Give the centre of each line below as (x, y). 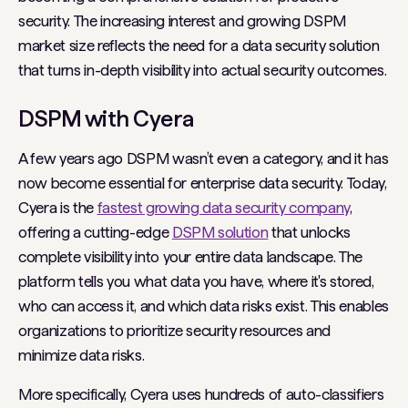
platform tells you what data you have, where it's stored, (196, 281)
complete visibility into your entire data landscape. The (190, 257)
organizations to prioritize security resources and (175, 331)
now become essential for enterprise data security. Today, (203, 183)
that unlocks (310, 232)
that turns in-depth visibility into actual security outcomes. (203, 70)
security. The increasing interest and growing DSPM (183, 21)
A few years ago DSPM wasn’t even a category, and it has (204, 158)
